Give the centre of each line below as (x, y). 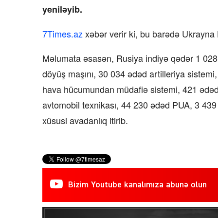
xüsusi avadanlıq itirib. (85, 120)
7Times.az (63, 33)
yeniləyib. (62, 9)
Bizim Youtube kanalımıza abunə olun (137, 185)
